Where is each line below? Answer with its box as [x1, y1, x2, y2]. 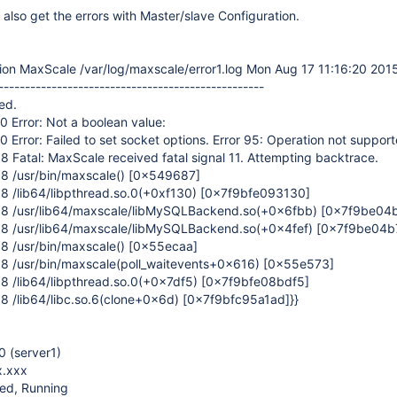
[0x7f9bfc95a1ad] [183, 292, 290, 307]
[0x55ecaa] [128, 238, 198, 253]
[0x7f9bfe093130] [200, 185, 310, 200]
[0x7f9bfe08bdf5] [201, 274, 309, 289]
